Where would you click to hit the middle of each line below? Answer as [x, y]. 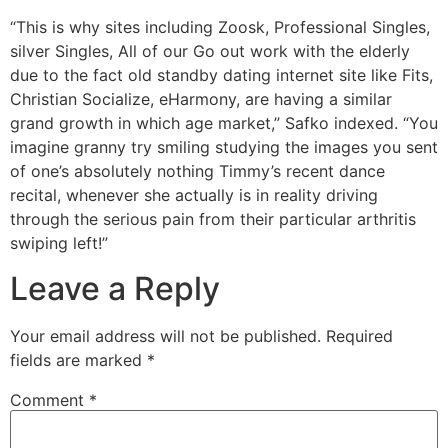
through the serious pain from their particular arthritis [213, 219]
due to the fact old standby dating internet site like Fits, [221, 75]
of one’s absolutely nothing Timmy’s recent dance [197, 171]
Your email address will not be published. [165, 335]
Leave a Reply [115, 288]
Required [359, 335]
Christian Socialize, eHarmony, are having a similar [201, 99]
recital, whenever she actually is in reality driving [194, 195]
